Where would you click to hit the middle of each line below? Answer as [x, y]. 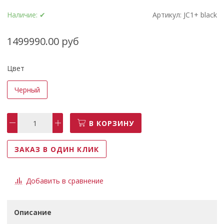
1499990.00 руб [43, 41]
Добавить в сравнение [65, 181]
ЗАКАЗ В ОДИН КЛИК [57, 149]
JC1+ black [200, 15]
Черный [27, 89]
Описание [33, 212]
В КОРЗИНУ [112, 123]
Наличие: [23, 15]
